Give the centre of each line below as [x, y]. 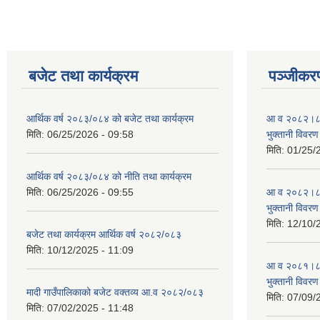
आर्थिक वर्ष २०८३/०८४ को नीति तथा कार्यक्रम [109, 176]
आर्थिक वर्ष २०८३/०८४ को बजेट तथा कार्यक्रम [110, 118]
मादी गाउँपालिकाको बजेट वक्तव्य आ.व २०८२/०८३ [115, 292]
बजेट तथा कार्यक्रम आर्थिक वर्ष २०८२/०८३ [104, 234]
